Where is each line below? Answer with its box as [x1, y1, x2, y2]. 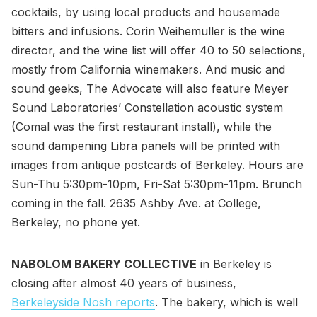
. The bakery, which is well [155, 294, 298, 309]
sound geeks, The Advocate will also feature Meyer [11, 81, 289, 96]
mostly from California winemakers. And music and [11, 62, 285, 76]
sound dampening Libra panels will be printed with [11, 138, 280, 153]
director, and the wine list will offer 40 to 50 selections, [11, 42, 306, 57]
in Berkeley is [197, 256, 272, 271]
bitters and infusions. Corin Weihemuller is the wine [11, 23, 285, 38]
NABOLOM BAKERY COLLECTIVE [11, 256, 197, 271]
